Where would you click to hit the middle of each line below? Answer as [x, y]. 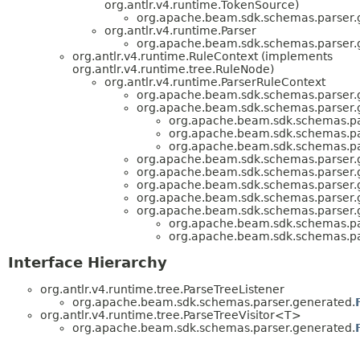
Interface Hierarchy [88, 263]
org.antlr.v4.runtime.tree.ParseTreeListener [162, 290]
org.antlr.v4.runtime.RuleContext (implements [202, 56]
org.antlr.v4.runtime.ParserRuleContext [215, 82]
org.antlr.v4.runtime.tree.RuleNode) [173, 69]
